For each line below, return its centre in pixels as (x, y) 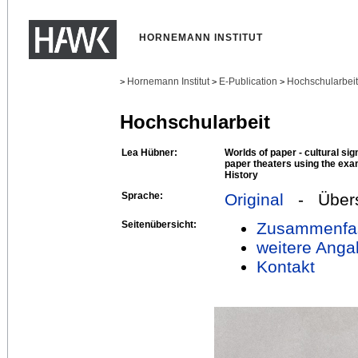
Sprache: (142, 195)
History (241, 175)
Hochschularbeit (195, 122)
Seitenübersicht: (159, 224)
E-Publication (248, 82)
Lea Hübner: (149, 152)
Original (254, 199)
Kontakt (286, 266)
